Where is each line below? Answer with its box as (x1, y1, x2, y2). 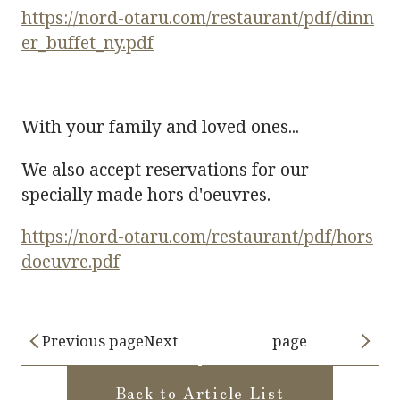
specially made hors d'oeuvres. (21, 182, 271, 206)
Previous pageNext (42, 329, 179, 351)
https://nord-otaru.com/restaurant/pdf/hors (21, 224, 373, 248)
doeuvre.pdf (21, 249, 120, 273)
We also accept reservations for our (21, 157, 309, 181)
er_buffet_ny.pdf (21, 31, 154, 55)
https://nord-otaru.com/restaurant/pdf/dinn (21, 6, 374, 30)
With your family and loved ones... (21, 115, 299, 139)
